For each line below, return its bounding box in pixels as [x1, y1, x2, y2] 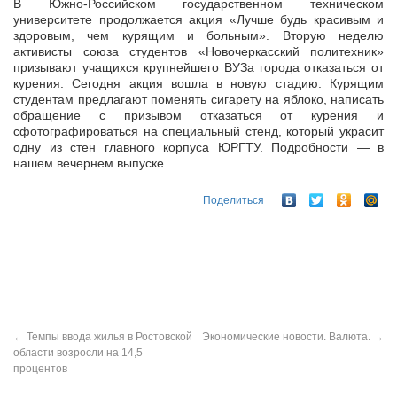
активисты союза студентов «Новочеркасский [13, 44, 300, 58]
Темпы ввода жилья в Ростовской [24, 331, 192, 343]
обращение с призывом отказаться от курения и [13, 108, 384, 122]
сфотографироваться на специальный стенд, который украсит [13, 124, 384, 138]
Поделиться [203, 194, 264, 207]
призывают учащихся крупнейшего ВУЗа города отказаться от [13, 60, 384, 74]
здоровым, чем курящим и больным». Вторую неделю [13, 28, 384, 43]
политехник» [299, 44, 384, 58]
